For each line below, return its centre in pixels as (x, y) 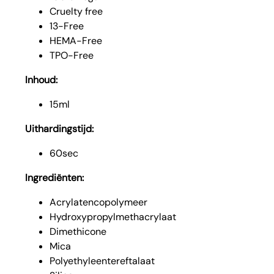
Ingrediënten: (55, 177)
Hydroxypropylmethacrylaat (113, 217)
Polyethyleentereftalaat (102, 261)
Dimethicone (78, 231)
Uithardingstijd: (60, 128)
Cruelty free (76, 11)
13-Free (67, 26)
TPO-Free (72, 55)
